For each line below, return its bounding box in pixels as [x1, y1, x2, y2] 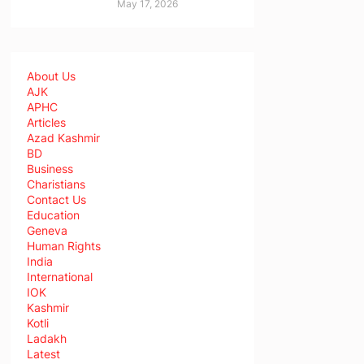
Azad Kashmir [26, 131, 100, 145]
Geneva [26, 223, 67, 237]
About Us [26, 69, 76, 83]
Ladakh [26, 331, 67, 345]
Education [26, 208, 80, 222]
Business [26, 162, 73, 175]
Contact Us [26, 193, 86, 206]
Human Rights [26, 239, 101, 253]
